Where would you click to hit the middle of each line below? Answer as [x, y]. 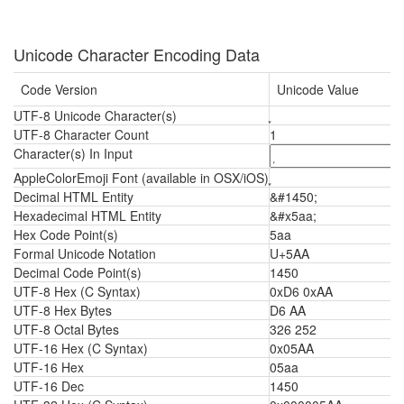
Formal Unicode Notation [85, 253]
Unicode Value [318, 89]
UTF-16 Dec [49, 386]
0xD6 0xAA [301, 291]
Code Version [59, 89]
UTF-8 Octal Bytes [66, 329]
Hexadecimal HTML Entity [87, 216]
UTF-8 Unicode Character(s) [95, 115]
